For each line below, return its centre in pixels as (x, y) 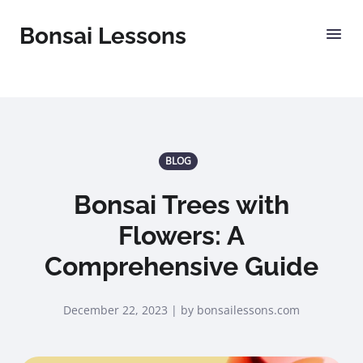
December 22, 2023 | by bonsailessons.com (181, 310)
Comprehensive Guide (181, 266)
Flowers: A (181, 235)
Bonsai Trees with (181, 205)
